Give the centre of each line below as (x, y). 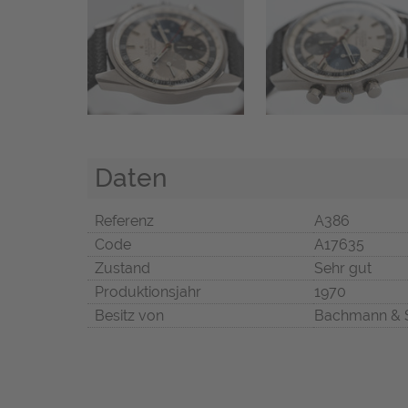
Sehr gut (343, 269)
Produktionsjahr (148, 292)
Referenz (124, 221)
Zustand (122, 269)
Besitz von (129, 316)
